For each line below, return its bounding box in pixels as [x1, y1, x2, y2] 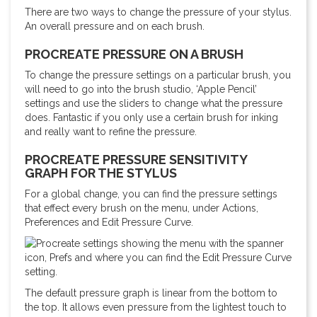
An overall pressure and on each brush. [25, 21, 204, 32]
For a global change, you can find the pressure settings [25, 188, 277, 200]
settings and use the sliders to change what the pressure [25, 98, 282, 109]
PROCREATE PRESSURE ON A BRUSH [25, 47, 243, 62]
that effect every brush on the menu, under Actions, [25, 202, 258, 214]
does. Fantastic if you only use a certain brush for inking [25, 112, 278, 123]
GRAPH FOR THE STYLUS [25, 166, 177, 180]
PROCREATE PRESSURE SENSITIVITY [25, 152, 247, 167]
